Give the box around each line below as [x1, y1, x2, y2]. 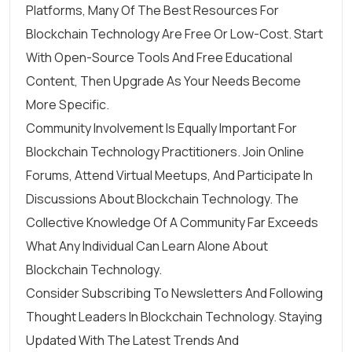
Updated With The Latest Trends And [26, 332, 239, 349]
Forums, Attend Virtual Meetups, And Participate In [26, 167, 313, 184]
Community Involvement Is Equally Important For [26, 119, 297, 137]
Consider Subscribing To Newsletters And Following [26, 284, 323, 302]
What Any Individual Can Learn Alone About [26, 237, 268, 255]
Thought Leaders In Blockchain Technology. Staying [26, 308, 322, 325]
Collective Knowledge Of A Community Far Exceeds [26, 214, 318, 231]
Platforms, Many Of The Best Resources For [26, 2, 279, 19]
